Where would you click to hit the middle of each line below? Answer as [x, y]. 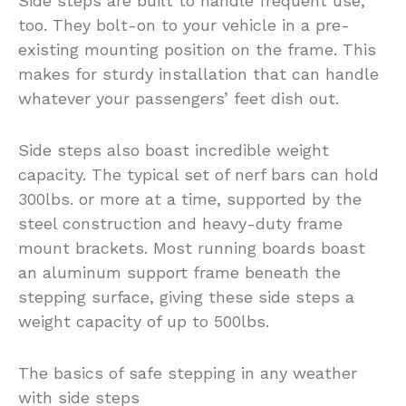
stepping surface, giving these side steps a [186, 296]
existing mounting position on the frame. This [197, 49]
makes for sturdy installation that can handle [198, 73]
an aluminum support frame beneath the [179, 272]
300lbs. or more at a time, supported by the [190, 198]
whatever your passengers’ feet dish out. [179, 98]
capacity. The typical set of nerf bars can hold [198, 174]
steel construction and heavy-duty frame [180, 223]
